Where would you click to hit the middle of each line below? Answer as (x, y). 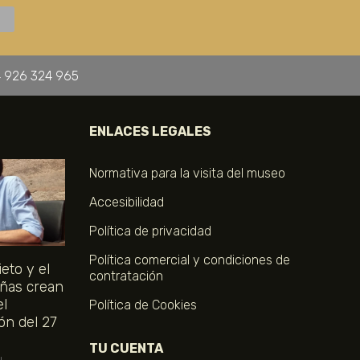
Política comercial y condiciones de (190, 260)
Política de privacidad (150, 231)
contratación (126, 276)
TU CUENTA (126, 348)
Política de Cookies (143, 305)
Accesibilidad (127, 202)
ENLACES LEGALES (150, 132)
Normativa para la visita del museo (187, 174)
